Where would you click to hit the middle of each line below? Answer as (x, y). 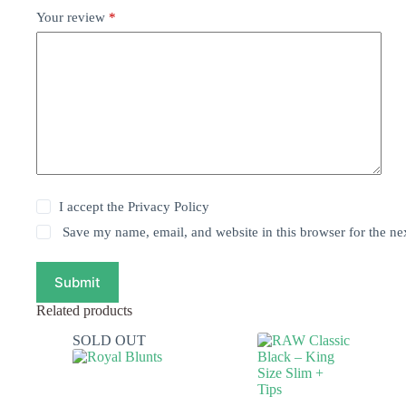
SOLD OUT (109, 340)
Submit (77, 283)
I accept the (94, 207)
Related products (84, 311)
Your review (72, 17)
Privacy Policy (169, 207)
